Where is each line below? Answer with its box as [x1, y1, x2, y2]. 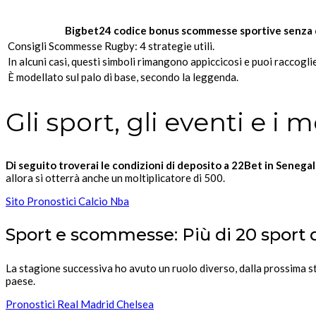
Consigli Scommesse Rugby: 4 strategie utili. [8, 39, 214, 53]
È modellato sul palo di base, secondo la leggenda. [8, 71, 238, 84]
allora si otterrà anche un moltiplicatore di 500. [6, 171, 225, 185]
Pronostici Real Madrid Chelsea [6, 298, 154, 311]
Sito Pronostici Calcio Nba [6, 195, 129, 208]
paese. [6, 274, 35, 288]
